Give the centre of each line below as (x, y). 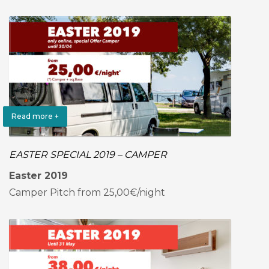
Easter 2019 (38, 176)
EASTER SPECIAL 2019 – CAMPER (88, 155)
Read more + (35, 116)
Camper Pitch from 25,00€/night (87, 192)
